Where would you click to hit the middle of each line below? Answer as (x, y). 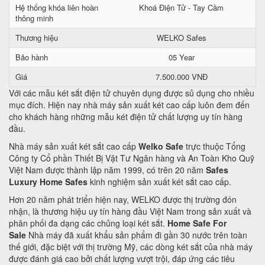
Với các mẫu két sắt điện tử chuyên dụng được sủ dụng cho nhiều (132, 93)
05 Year (181, 57)
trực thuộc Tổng (214, 146)
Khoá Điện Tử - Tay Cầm (181, 7)
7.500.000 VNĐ (181, 77)
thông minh (34, 18)
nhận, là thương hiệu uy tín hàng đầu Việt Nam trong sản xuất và (130, 211)
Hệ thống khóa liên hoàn (57, 7)
